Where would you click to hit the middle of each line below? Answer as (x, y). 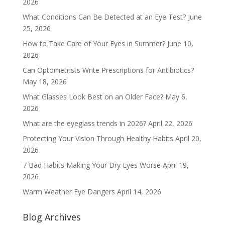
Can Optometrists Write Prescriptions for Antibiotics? (108, 70)
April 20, (188, 139)
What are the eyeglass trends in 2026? (84, 124)
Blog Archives (51, 217)
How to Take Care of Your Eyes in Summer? (94, 44)
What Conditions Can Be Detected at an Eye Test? (104, 17)
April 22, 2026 (170, 124)
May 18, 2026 (44, 82)
